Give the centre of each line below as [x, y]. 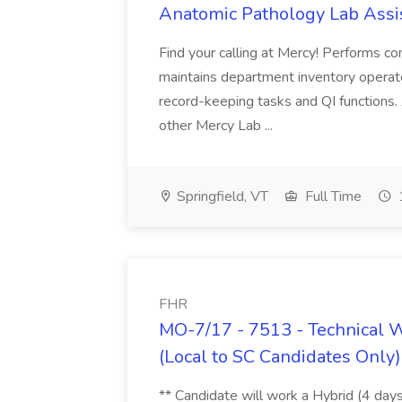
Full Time [332, 197]
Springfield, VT [221, 197]
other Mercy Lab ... [216, 126]
